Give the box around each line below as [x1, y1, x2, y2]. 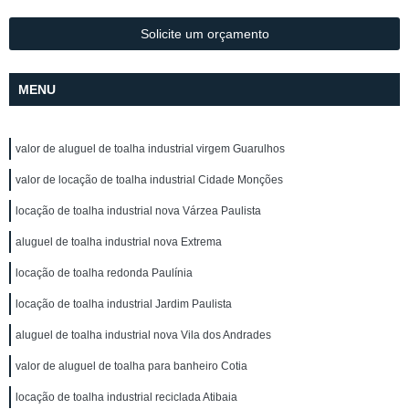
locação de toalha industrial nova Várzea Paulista [16, 204, 261, 217]
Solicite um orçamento [140, 26, 269, 41]
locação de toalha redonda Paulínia [16, 267, 193, 279]
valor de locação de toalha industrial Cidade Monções [16, 173, 283, 186]
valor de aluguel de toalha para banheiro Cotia [16, 360, 247, 372]
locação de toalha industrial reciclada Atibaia [16, 391, 237, 404]
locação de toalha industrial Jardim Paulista [16, 298, 232, 310]
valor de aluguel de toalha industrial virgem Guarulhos [16, 142, 285, 155]
